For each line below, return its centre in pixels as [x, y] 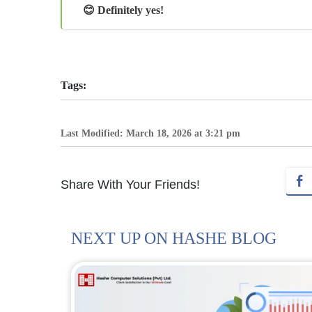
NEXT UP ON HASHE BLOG [174, 238]
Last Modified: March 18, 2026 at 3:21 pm [150, 133]
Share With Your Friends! [130, 184]
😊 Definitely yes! [123, 10]
